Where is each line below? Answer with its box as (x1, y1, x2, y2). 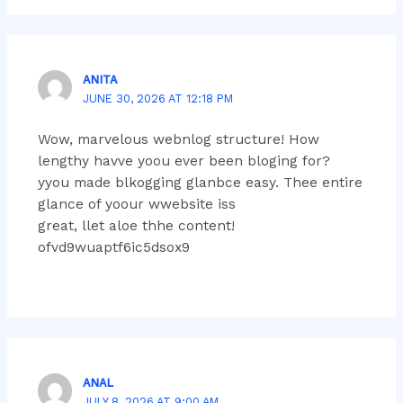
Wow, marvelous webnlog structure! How (37, 131, 319, 148)
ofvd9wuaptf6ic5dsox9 (37, 239, 190, 256)
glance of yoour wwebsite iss (37, 196, 236, 213)
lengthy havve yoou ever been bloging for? (37, 153, 330, 170)
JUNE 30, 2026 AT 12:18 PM (83, 91, 234, 105)
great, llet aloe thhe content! (37, 218, 235, 235)
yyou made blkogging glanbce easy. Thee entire (37, 175, 363, 192)
